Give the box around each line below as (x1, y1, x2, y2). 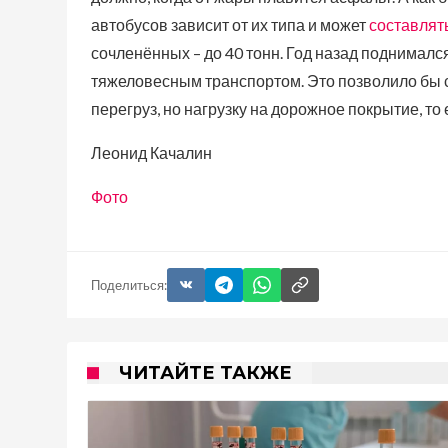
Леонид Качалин (91, 143, 212, 162)
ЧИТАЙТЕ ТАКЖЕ (119, 362, 292, 384)
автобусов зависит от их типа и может (91, 15, 369, 34)
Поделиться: (91, 276, 167, 293)
